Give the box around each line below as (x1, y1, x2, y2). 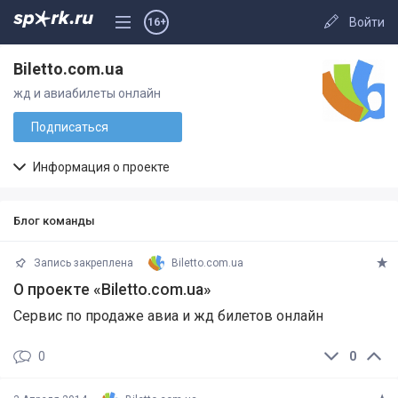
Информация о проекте (30, 160, 171, 174)
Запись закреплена (28, 257, 136, 269)
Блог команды (13, 214, 95, 227)
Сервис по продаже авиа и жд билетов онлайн (13, 307, 323, 324)
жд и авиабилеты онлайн (13, 86, 161, 100)
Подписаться (31, 120, 108, 134)
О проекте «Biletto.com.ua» (13, 281, 211, 298)
